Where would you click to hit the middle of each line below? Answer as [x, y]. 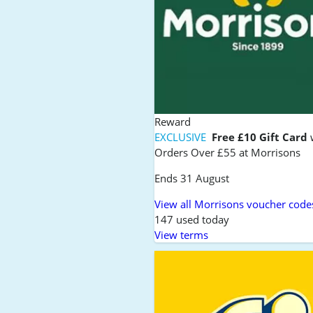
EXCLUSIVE [182, 137]
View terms [182, 234]
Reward [173, 121]
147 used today [192, 219]
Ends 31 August [192, 178]
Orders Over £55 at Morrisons [228, 152]
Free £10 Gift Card [260, 137]
